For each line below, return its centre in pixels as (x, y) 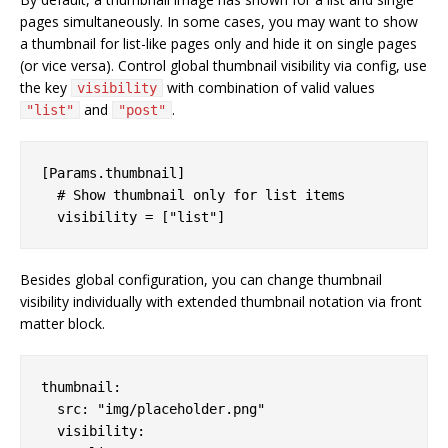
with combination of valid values (269, 87)
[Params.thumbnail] (113, 172)
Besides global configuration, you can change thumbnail (201, 279)
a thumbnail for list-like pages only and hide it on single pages (218, 43)
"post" (142, 109)
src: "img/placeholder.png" (153, 408)
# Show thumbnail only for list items (193, 194)
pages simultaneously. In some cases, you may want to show (219, 21)
